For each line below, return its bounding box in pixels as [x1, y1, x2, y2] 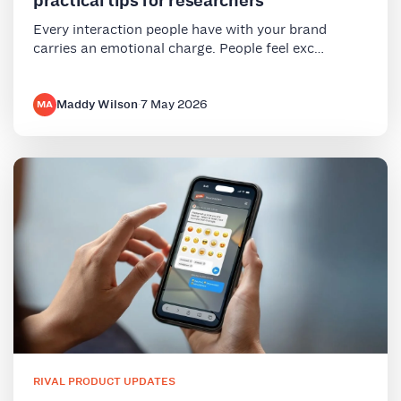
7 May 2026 [141, 95, 208, 113]
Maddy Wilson [56, 95, 138, 113]
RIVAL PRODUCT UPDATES [33, 372, 175, 388]
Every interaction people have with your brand [33, 19, 327, 38]
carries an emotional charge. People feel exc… [33, 38, 324, 57]
